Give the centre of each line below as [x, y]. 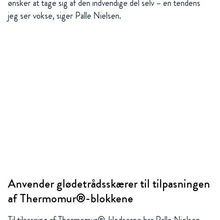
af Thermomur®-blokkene [70, 199]
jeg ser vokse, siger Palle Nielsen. [65, 16]
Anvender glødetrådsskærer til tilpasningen [109, 184]
